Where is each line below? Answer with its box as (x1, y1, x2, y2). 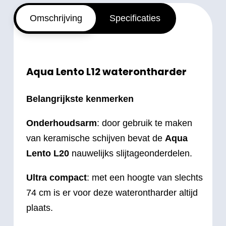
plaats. (26, 202, 53, 213)
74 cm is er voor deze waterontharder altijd (26, 187, 198, 198)
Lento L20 (26, 148, 69, 158)
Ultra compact (26, 172, 87, 183)
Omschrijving (29, 13, 82, 24)
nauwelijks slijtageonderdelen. (69, 148, 192, 158)
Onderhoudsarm (26, 118, 97, 128)
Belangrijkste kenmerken (26, 93, 134, 104)
